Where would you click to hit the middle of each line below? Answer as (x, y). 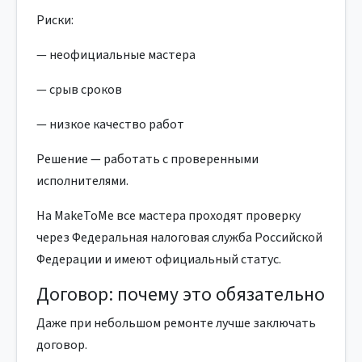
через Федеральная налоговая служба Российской (179, 238)
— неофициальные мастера (116, 55)
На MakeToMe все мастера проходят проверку (168, 216)
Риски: (55, 20)
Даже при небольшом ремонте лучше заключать (176, 323)
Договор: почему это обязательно (181, 295)
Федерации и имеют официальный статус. (159, 259)
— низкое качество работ (110, 124)
